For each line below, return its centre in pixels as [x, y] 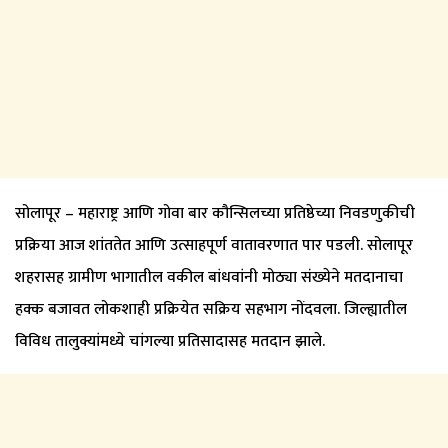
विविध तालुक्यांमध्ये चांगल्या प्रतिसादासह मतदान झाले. [170, 341]
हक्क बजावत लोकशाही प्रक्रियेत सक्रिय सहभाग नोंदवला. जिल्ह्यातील [211, 309]
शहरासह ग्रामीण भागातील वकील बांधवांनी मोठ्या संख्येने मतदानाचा [209, 277]
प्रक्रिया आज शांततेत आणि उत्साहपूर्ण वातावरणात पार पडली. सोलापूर [214, 245]
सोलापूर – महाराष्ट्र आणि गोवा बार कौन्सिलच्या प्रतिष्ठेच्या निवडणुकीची [215, 213]
